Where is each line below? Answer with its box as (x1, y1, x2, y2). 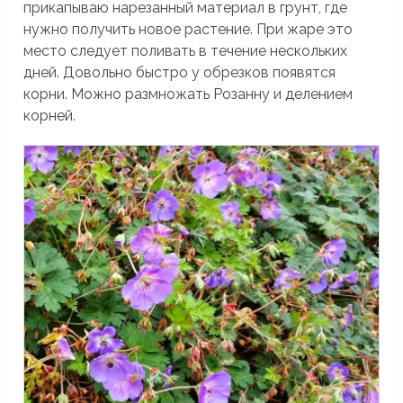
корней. (23, 106, 76, 124)
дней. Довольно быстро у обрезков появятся (23, 63, 336, 81)
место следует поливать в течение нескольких (23, 41, 348, 59)
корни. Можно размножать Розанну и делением (23, 85, 354, 103)
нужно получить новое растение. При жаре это (23, 20, 354, 38)
